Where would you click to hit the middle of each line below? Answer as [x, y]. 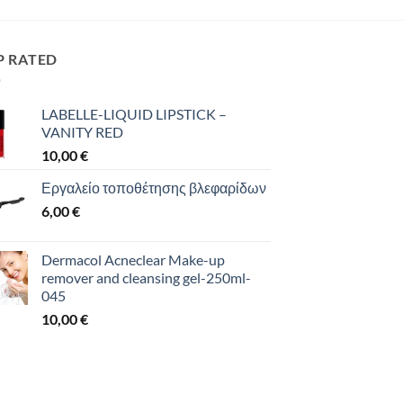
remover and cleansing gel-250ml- [146, 278]
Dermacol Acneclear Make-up [133, 260]
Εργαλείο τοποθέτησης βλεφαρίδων [154, 188]
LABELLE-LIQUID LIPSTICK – [134, 114]
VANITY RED [82, 132]
